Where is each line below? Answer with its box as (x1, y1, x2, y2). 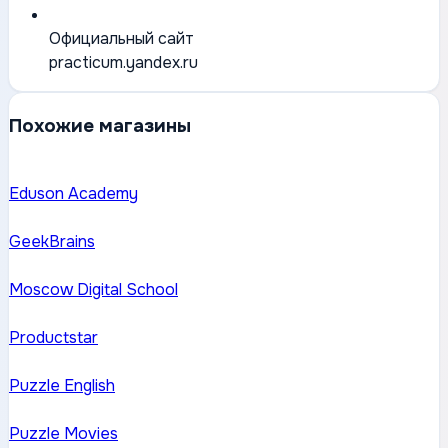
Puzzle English (9, 375, 115, 397)
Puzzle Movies (9, 423, 118, 445)
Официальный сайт (49, 27, 194, 49)
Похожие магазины (9, 113, 191, 138)
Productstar (9, 327, 98, 349)
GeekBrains (9, 231, 95, 253)
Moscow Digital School (9, 279, 178, 301)
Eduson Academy (9, 183, 138, 205)
